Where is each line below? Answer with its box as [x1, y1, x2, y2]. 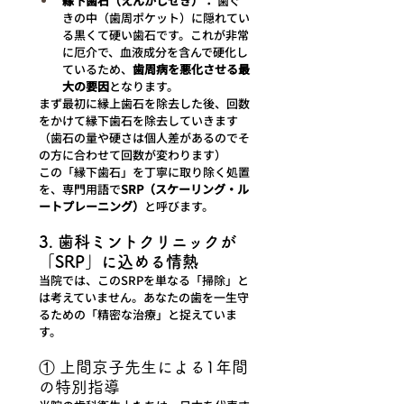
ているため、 [62, 60, 133, 78]
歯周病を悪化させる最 [133, 60, 250, 78]
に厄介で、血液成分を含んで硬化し [62, 42, 248, 60]
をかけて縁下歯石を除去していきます [39, 111, 238, 129]
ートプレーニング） [39, 197, 144, 215]
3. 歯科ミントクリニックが [39, 233, 236, 250]
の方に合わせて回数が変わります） [39, 145, 226, 163]
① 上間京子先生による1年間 [39, 358, 248, 375]
